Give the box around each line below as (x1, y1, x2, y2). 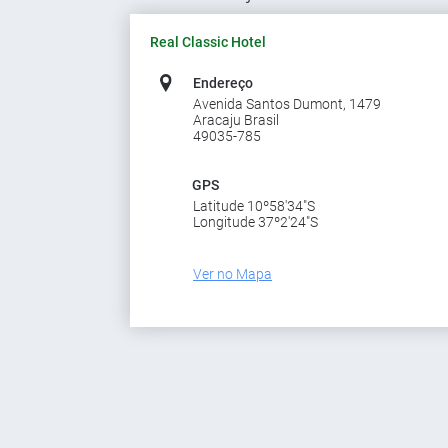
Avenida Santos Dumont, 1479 (193, 96, 381, 112)
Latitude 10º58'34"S (193, 198, 315, 214)
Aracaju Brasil (193, 112, 279, 128)
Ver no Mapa (193, 266, 272, 282)
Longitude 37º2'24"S (193, 214, 318, 230)
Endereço (192, 75, 253, 91)
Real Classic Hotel (150, 34, 266, 50)
